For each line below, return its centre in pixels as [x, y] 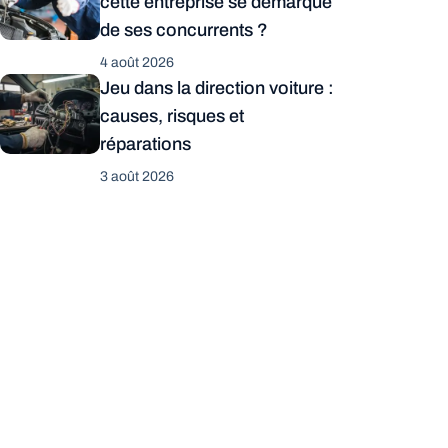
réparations [145, 144]
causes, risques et [172, 116]
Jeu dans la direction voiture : [217, 88]
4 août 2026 [137, 62]
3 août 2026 [137, 176]
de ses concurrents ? [184, 30]
